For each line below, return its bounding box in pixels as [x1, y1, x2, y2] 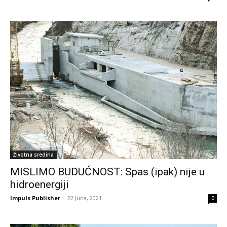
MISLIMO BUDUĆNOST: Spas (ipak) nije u [10, 166, 205, 178]
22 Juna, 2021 [67, 194, 102, 202]
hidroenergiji [10, 178, 69, 191]
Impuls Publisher [10, 194, 60, 202]
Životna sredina [13, 151, 54, 159]
